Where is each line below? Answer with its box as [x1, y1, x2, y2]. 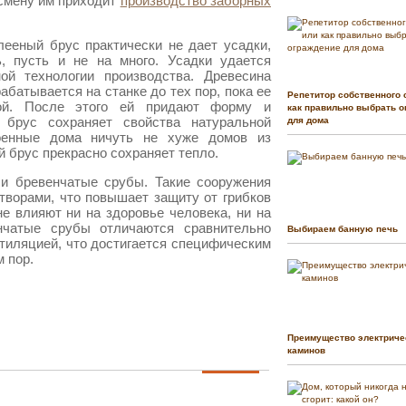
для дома [287, 115, 329, 126]
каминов [287, 345, 325, 356]
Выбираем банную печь [287, 224, 398, 235]
